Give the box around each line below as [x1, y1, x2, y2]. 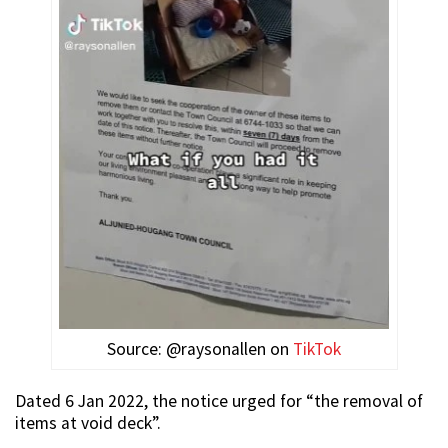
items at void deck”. [15, 411, 161, 434]
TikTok [293, 337, 341, 360]
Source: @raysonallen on [107, 337, 293, 360]
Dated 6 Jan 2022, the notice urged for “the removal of [15, 389, 423, 412]
